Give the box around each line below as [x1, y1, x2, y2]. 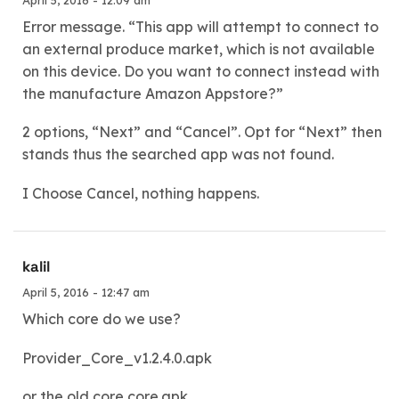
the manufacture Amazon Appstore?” [22, 84, 283, 102]
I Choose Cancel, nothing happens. [22, 183, 259, 202]
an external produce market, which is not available [22, 39, 375, 58]
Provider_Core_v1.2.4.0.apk [22, 348, 212, 367]
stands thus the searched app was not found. [22, 145, 334, 164]
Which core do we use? [22, 310, 181, 328]
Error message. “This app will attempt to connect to [22, 17, 379, 36]
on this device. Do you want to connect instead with [22, 61, 379, 80]
